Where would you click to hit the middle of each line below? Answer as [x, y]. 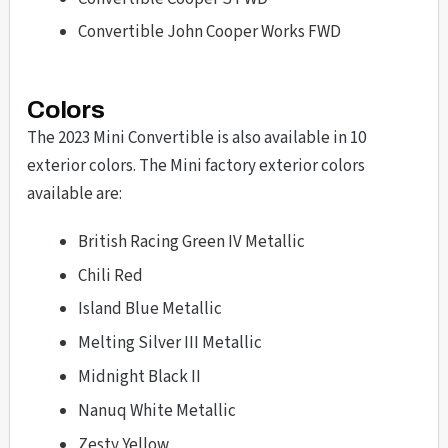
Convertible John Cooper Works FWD [210, 32]
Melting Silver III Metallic [170, 343]
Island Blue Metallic [150, 309]
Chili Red [111, 275]
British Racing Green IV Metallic [192, 241]
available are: [75, 194]
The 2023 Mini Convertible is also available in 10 [197, 138]
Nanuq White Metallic [157, 411]
